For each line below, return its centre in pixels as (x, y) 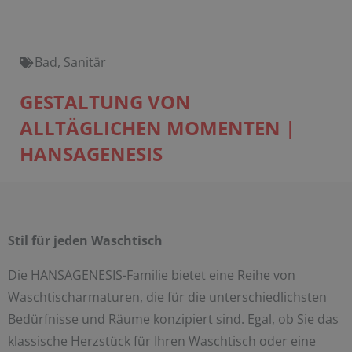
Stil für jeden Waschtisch (85, 241)
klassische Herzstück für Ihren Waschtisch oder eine (162, 341)
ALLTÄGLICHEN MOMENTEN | (158, 128)
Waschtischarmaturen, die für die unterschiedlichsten (167, 297)
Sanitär (85, 62)
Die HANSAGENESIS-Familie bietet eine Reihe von (152, 275)
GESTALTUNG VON (105, 102)
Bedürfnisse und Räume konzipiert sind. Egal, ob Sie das (173, 319)
